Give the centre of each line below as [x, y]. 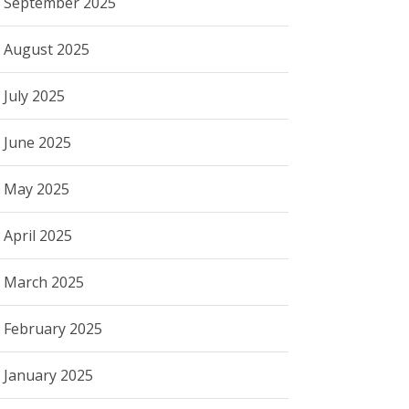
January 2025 [49, 375]
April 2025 [38, 235]
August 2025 [47, 49]
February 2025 [53, 328]
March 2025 [44, 282]
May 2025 [37, 189]
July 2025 [35, 95]
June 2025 [38, 142]
